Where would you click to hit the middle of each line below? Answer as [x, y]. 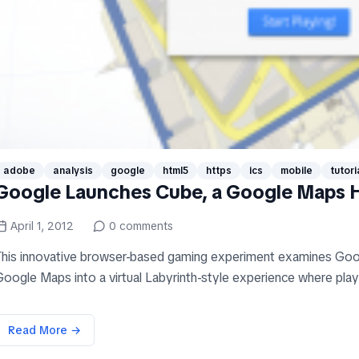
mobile [296, 171]
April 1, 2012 [42, 226]
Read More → [44, 331]
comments [145, 226]
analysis [73, 171]
